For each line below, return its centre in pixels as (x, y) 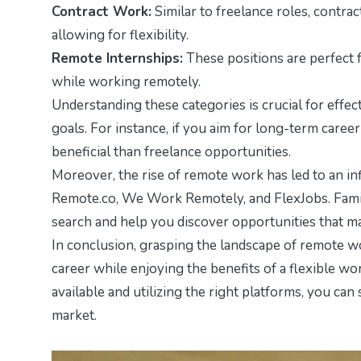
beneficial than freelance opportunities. (171, 151)
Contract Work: (102, 11)
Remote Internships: (117, 58)
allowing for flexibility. (120, 35)
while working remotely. (126, 81)
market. (74, 315)
